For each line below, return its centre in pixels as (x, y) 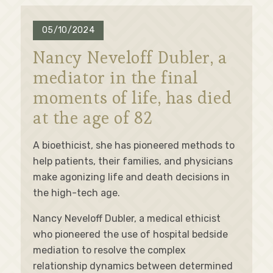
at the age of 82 (93, 118)
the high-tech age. (77, 193)
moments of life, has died (133, 98)
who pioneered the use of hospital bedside (131, 235)
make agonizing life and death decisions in (132, 177)
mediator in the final (115, 78)
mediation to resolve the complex (110, 250)
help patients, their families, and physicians (133, 161)
